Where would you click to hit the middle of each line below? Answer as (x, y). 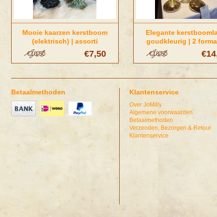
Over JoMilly (146, 105)
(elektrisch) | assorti (65, 41)
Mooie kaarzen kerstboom (65, 32)
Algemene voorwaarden (161, 112)
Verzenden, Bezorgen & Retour (170, 128)
